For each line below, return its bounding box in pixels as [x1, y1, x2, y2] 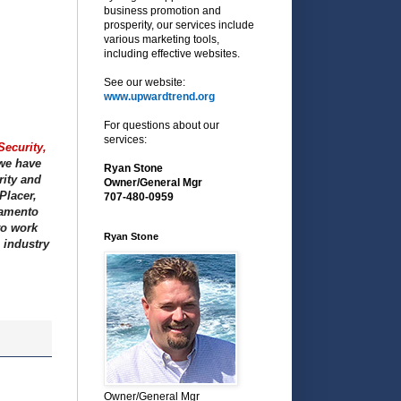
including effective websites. [104, 47, 240, 60]
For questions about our [104, 118, 219, 132]
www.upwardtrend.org [104, 90, 215, 103]
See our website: [104, 75, 185, 89]
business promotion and [104, 4, 221, 17]
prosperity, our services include [104, 18, 254, 31]
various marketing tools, [104, 32, 219, 46]
